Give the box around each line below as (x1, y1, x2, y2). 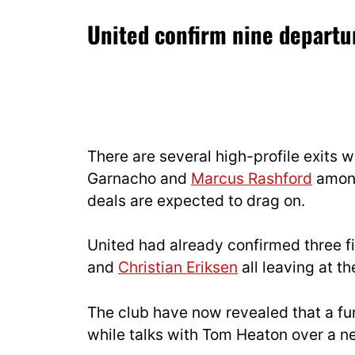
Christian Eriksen (118, 258, 238, 277)
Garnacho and (87, 168, 191, 188)
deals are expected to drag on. (87, 190, 305, 210)
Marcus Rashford (191, 168, 312, 188)
